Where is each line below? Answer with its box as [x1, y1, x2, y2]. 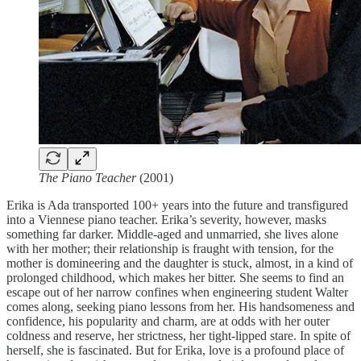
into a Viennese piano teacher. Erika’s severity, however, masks [6, 212, 326, 226]
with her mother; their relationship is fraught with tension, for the [6, 241, 334, 255]
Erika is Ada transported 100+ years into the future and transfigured [6, 197, 348, 212]
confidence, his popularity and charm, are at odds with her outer [6, 313, 330, 328]
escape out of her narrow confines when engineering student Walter [6, 284, 348, 299]
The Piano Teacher [39, 170, 139, 185]
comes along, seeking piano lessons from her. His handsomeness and [6, 299, 355, 313]
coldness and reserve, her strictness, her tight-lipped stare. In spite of [6, 328, 351, 342]
